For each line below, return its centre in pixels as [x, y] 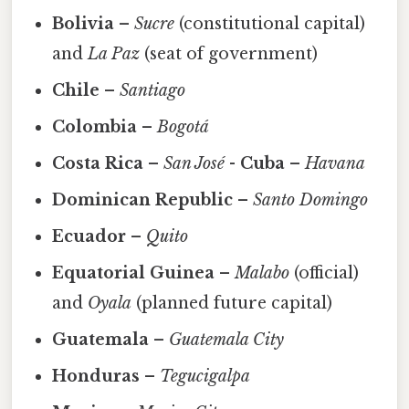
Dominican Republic [143, 199]
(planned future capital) [232, 303]
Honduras [96, 376]
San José [194, 163]
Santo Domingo [311, 199]
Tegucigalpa [205, 376]
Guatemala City [227, 339]
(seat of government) [229, 53]
